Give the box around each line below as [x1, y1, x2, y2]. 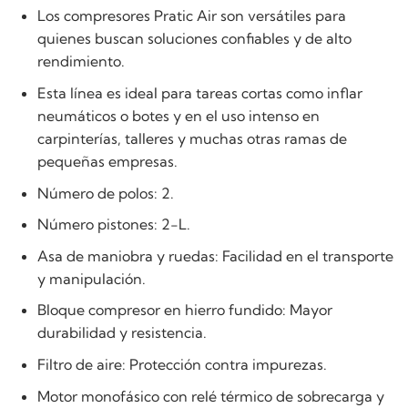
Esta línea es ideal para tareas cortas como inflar [36, 83, 362, 102]
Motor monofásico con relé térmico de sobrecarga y [36, 386, 384, 405]
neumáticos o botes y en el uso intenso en [36, 106, 320, 125]
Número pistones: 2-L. [36, 215, 190, 234]
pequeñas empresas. [36, 151, 178, 170]
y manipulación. [36, 269, 146, 288]
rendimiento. [36, 52, 125, 71]
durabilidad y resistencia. [36, 323, 207, 342]
